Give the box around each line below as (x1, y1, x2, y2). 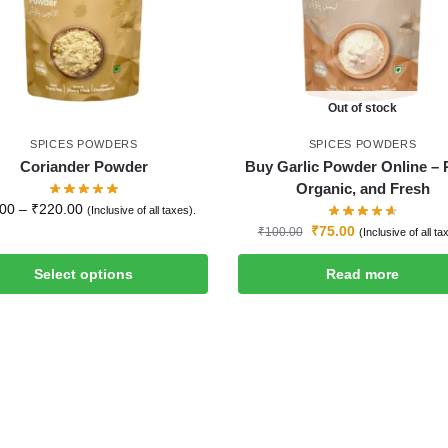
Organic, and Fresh (295, 179, 430, 197)
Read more (326, 265, 400, 282)
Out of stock (328, 100, 398, 115)
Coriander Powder (19, 157, 148, 175)
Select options (34, 265, 134, 282)
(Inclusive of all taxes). (87, 203, 197, 216)
